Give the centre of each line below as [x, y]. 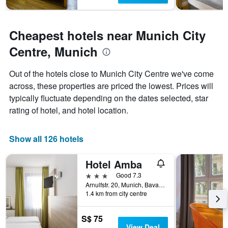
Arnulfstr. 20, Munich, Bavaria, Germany [162, 185]
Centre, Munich [53, 52]
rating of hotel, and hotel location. [69, 110]
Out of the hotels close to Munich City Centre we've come [111, 74]
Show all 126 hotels [46, 139]
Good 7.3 [129, 175]
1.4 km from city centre [116, 193]
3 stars [97, 175]
